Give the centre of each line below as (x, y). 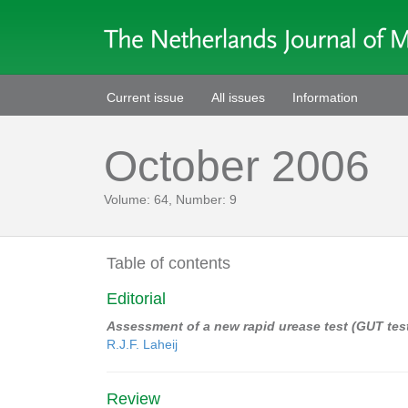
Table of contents (168, 263)
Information (325, 97)
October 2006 (237, 166)
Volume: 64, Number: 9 (170, 199)
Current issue (145, 97)
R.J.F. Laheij (142, 344)
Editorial (136, 299)
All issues (238, 97)
